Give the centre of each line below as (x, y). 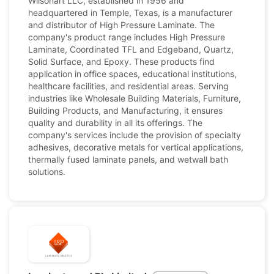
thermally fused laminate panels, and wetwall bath (128, 159)
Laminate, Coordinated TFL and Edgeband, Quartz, (131, 49)
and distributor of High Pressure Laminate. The (121, 25)
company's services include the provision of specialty (135, 135)
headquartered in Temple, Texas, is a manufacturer (130, 13)
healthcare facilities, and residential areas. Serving (128, 86)
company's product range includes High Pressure (127, 37)
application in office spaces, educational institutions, (132, 74)
